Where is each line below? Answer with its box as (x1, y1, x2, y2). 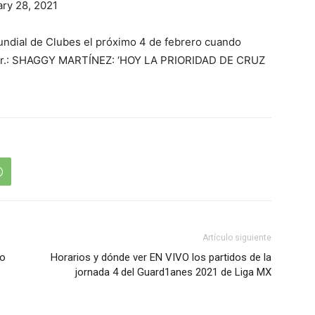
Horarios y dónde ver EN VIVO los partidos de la (51, 251, 271, 264)
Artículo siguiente (202, 233, 271, 243)
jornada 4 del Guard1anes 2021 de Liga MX (75, 266, 271, 278)
